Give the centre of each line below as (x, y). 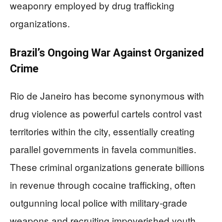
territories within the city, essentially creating (102, 131)
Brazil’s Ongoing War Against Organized (107, 53)
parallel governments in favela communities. (103, 149)
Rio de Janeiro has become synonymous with (107, 95)
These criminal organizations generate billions (107, 166)
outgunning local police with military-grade (99, 202)
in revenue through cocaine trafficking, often (103, 184)
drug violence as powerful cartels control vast (106, 113)
